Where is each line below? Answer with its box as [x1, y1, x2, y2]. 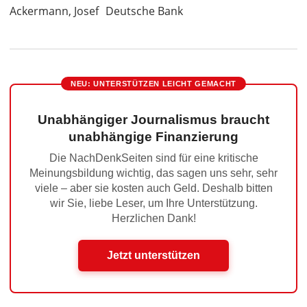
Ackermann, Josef [10, 3, 99, 19]
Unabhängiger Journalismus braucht [38, 112, 269, 127]
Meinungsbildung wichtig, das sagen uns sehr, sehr [29, 167, 278, 179]
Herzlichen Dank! [111, 212, 196, 224]
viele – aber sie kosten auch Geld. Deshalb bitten [34, 182, 273, 194]
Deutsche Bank [106, 3, 183, 19]
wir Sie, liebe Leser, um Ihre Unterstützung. [49, 197, 258, 209]
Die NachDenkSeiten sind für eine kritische [49, 152, 258, 164]
